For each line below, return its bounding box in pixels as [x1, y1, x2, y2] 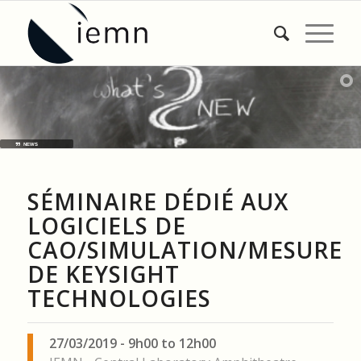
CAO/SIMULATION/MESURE [27, 234, 342, 265]
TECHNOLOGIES [27, 283, 211, 313]
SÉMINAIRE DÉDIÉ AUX [27, 186, 288, 217]
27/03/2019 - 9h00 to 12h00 [48, 334, 216, 352]
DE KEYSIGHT [27, 259, 180, 289]
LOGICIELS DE [27, 210, 186, 241]
